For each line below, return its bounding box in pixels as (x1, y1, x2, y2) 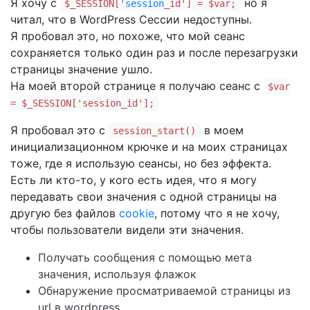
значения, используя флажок (38, 267, 197, 281)
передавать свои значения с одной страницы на (10, 190, 277, 203)
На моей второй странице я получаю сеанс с (10, 79, 264, 93)
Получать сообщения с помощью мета (38, 250, 252, 264)
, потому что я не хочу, (154, 206, 280, 220)
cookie (119, 206, 154, 220)
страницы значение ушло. (10, 62, 152, 76)
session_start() (113, 125, 197, 136)
